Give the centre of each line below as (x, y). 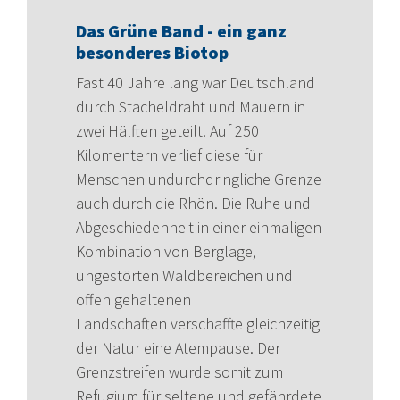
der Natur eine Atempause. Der (178, 348)
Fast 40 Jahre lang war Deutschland (196, 83)
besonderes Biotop (152, 53)
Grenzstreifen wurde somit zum (179, 372)
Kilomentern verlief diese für (169, 155)
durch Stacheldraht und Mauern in (191, 107)
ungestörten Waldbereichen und (184, 276)
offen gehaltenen (133, 300)
